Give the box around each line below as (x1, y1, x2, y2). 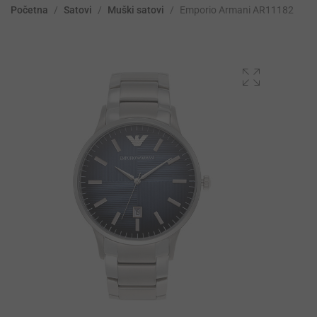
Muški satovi (108, 4, 164, 16)
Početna (11, 4, 48, 16)
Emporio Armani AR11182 (180, 4, 294, 16)
